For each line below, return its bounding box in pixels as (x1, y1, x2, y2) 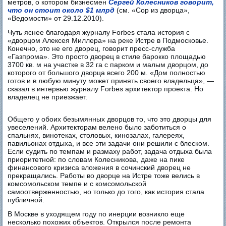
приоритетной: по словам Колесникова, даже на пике (8, 155, 185, 163)
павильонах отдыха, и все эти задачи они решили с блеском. (8, 139, 210, 147)
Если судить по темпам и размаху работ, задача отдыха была (8, 147, 212, 155)
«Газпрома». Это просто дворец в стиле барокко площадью (8, 52, 206, 61)
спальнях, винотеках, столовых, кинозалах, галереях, (8, 131, 185, 139)
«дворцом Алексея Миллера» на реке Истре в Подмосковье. (8, 36, 209, 44)
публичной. (8, 195, 45, 204)
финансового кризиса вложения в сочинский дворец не (8, 163, 191, 172)
